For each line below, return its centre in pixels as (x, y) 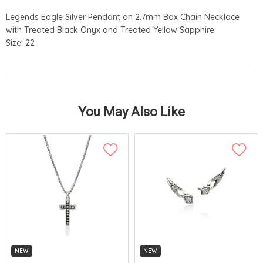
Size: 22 (20, 43)
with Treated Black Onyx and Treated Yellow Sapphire (110, 30)
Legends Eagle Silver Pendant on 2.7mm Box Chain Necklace (123, 17)
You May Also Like (131, 112)
